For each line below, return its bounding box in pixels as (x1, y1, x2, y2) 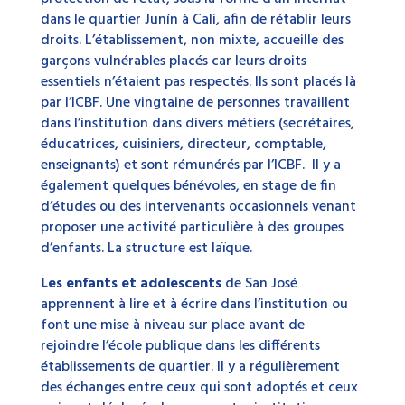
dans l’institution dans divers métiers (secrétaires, (40, 112, 354, 137)
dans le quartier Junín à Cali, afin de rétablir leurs (40, 8, 351, 33)
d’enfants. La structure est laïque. (40, 237, 252, 261)
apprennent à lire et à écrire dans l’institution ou (40, 293, 348, 317)
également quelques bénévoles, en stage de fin (40, 174, 336, 199)
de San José (224, 272, 297, 297)
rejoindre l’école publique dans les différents (40, 334, 320, 359)
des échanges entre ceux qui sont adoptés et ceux (40, 376, 358, 400)
